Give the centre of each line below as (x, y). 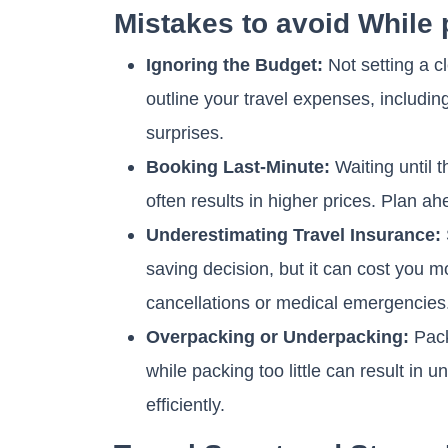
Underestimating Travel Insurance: (293, 234)
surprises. (187, 132)
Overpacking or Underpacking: (277, 336)
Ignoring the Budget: (234, 64)
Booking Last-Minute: (238, 166)
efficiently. (185, 404)
